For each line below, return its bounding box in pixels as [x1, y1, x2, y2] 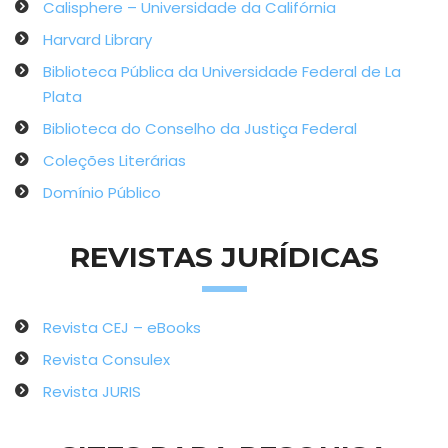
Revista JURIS [43, 381, 141, 402]
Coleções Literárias [43, 150, 186, 171]
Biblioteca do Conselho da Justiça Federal [43, 118, 357, 139]
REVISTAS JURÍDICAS [69, 240, 379, 274]
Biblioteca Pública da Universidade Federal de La [43, 61, 401, 82]
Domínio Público [43, 182, 161, 203]
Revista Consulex [43, 349, 170, 370]
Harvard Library [43, 29, 152, 50]
